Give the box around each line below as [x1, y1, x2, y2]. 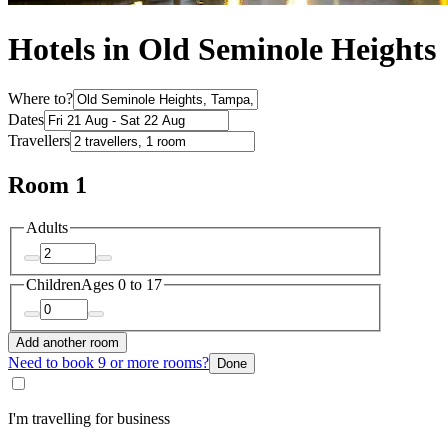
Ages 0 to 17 [81, 275, 162, 293]
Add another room [16, 335, 119, 351]
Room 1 [8, 172, 87, 199]
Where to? [8, 90, 73, 108]
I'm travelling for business [8, 410, 170, 428]
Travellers [8, 132, 70, 150]
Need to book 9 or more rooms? [8, 354, 209, 372]
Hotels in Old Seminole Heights [8, 30, 436, 67]
